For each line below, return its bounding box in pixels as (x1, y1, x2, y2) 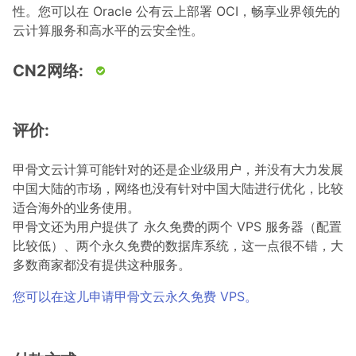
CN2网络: (13, 61, 83, 80)
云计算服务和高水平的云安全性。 (13, 22, 203, 38)
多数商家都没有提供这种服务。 (13, 257, 191, 273)
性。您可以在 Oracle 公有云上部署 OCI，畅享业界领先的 (13, 3, 340, 19)
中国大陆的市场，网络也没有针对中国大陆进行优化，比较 (13, 180, 343, 196)
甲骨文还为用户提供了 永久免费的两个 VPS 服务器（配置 (13, 219, 342, 234)
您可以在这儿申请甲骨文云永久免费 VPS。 (13, 288, 257, 304)
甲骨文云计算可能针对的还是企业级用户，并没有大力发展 (13, 161, 343, 177)
